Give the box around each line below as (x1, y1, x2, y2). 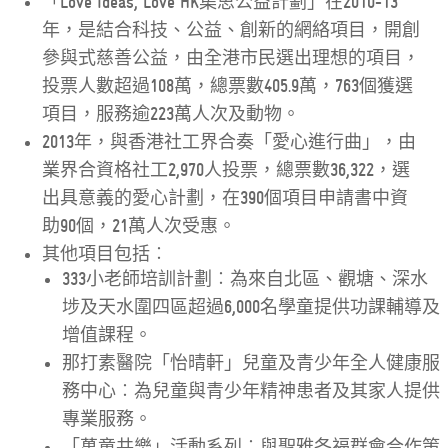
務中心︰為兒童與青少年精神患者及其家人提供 (62, 381, 441, 402)
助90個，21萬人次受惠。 (42, 216, 237, 237)
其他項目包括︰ (42, 244, 169, 265)
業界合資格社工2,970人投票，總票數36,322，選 (42, 160, 411, 181)
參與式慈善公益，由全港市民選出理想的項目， (42, 48, 421, 69)
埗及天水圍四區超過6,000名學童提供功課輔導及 (62, 297, 441, 318)
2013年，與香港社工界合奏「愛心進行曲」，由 (42, 132, 417, 153)
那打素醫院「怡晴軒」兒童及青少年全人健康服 (62, 353, 441, 374)
